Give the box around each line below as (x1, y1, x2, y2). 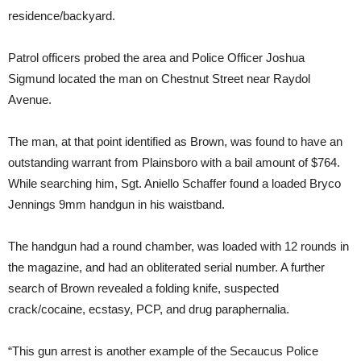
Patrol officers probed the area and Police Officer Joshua (8, 50, 305, 64)
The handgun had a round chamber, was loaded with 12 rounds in (8, 239, 349, 253)
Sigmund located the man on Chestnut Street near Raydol (8, 71, 310, 85)
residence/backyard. (8, 8, 115, 23)
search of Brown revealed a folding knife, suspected (8, 280, 279, 295)
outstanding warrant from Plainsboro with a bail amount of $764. (8, 155, 340, 169)
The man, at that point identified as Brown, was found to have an (8, 134, 342, 148)
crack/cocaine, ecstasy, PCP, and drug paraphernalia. (8, 301, 289, 316)
